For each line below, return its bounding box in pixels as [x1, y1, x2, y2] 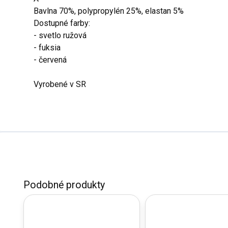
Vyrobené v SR [34, 79, 86, 89]
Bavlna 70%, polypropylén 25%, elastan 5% [34, 6, 184, 16]
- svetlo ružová [34, 31, 87, 40]
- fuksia [34, 43, 61, 52]
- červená [34, 55, 67, 65]
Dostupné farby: [34, 18, 90, 28]
